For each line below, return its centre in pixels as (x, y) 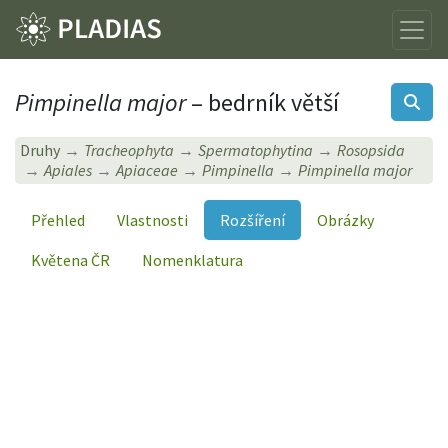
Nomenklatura (192, 259)
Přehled (58, 219)
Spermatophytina (256, 150)
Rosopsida (371, 150)
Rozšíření (252, 219)
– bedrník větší (262, 102)
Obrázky (345, 219)
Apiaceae (147, 170)
